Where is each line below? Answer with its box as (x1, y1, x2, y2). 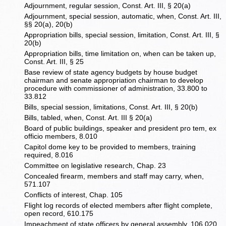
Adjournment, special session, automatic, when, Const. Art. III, (24, 12, 222, 21)
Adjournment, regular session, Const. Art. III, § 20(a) (24, 2, 191, 10)
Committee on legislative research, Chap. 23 (24, 161, 166, 170)
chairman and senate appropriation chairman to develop (24, 76, 204, 85)
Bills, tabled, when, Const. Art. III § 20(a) (24, 114, 153, 122)
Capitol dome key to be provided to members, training (24, 143, 196, 151)
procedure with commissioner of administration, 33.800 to (24, 84, 208, 93)
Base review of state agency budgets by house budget (24, 68, 198, 77)
